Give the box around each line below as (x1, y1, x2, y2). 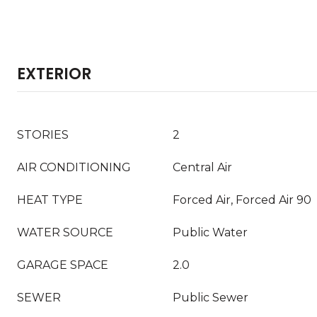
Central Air (173, 161, 232, 174)
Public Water (173, 226, 248, 239)
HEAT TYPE (17, 193, 83, 207)
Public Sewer (173, 291, 248, 304)
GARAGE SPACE (17, 258, 108, 272)
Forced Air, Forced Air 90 (173, 193, 311, 207)
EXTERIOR (17, 63, 91, 85)
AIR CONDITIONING (17, 161, 131, 174)
